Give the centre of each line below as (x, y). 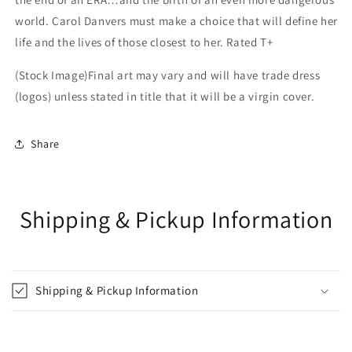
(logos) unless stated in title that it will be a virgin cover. (165, 97)
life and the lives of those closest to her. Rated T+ (144, 42)
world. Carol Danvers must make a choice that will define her (177, 21)
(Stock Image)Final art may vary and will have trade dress (168, 75)
